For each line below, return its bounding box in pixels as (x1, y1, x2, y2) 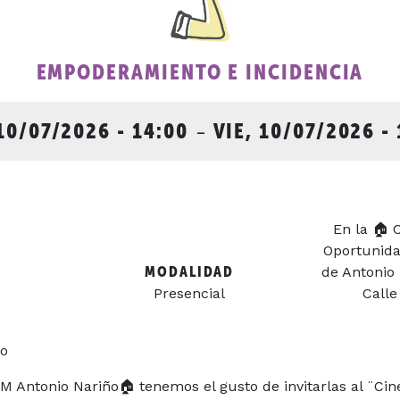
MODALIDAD (145, 262, 235, 280)
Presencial (154, 284, 226, 302)
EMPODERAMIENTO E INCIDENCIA (36, 59, 364, 84)
